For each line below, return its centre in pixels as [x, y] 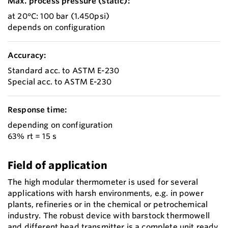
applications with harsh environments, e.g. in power [106, 193]
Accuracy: [27, 55]
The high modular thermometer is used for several [103, 182]
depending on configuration [60, 125]
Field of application [58, 165]
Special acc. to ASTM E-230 [60, 82]
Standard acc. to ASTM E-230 [64, 71]
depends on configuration [56, 27]
